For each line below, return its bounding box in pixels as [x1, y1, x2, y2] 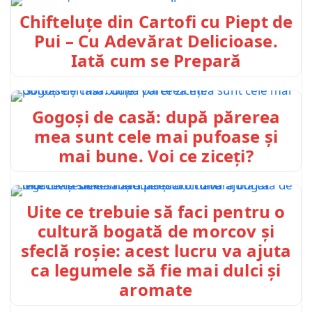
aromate [119, 278, 193, 302]
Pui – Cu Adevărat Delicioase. [34, 29, 278, 53]
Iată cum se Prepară [70, 49, 242, 72]
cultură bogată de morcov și [37, 219, 275, 243]
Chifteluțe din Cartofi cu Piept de [19, 10, 293, 33]
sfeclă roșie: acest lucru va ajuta [20, 239, 292, 263]
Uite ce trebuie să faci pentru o [26, 200, 286, 224]
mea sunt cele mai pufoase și [33, 124, 279, 148]
